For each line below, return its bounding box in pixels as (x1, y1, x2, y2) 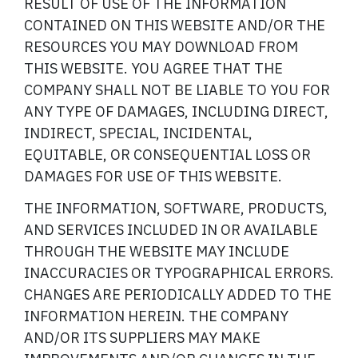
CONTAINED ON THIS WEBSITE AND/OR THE (24, 15, 325, 34)
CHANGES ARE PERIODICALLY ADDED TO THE (24, 285, 332, 304)
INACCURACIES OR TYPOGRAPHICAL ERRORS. (24, 264, 334, 283)
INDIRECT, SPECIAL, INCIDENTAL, (24, 123, 253, 142)
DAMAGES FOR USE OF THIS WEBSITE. (24, 166, 282, 185)
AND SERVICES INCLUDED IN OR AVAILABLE (24, 221, 318, 240)
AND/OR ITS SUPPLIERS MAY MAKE (24, 328, 261, 348)
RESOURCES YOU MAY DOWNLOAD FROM (24, 37, 298, 56)
